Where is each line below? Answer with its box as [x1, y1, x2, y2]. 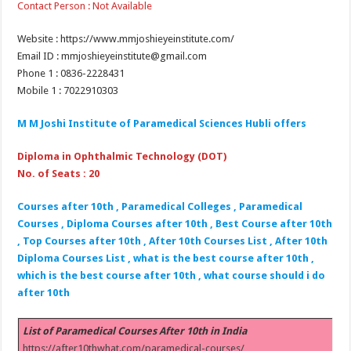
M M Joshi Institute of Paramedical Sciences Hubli [17, 117, 272, 129]
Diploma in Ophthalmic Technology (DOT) [17, 150, 227, 162]
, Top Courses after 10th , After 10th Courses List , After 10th [17, 234, 328, 247]
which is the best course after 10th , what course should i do [17, 269, 326, 281]
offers [273, 117, 307, 129]
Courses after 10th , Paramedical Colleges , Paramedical [17, 200, 303, 212]
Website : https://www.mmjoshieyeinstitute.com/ [17, 32, 235, 45]
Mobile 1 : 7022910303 [17, 84, 119, 96]
